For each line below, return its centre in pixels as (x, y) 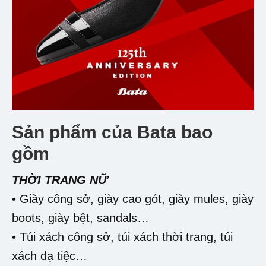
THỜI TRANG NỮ (60, 180)
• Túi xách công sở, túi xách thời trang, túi (122, 237)
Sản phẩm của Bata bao (112, 132)
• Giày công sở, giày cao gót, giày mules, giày (133, 199)
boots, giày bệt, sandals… (80, 218)
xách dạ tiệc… (50, 256)
